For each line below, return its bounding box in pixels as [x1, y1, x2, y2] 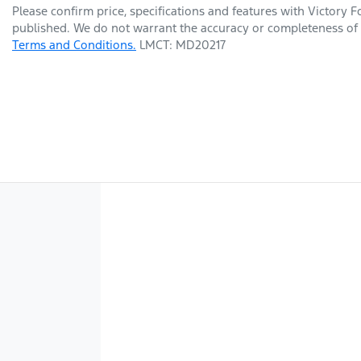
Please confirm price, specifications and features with [12, 2, 308, 19]
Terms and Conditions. [12, 36, 136, 52]
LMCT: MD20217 [139, 36, 226, 52]
